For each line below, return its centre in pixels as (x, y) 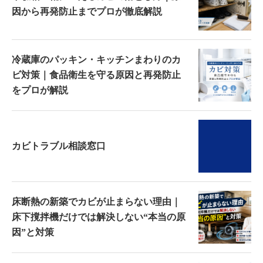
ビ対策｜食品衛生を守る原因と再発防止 (96, 75)
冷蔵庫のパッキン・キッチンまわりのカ (96, 60)
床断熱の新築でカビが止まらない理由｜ (96, 202)
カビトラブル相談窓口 (59, 146)
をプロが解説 (40, 90)
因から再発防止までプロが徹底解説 (87, 11)
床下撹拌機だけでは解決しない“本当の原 (99, 217)
